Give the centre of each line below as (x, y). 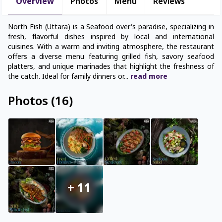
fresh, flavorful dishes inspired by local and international (111, 38)
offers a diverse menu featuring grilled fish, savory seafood (111, 57)
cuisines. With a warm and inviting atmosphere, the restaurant (111, 48)
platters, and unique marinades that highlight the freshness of (111, 67)
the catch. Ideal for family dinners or (66, 77)
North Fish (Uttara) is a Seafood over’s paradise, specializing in (111, 28)
